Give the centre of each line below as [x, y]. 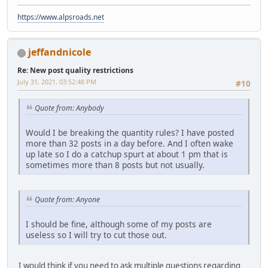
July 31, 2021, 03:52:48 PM [57, 81]
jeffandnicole [60, 52]
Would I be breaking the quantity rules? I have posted [130, 132]
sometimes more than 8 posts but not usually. [115, 165]
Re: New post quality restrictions [75, 70]
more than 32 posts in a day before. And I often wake [130, 143]
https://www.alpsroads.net [61, 17]
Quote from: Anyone [67, 199]
